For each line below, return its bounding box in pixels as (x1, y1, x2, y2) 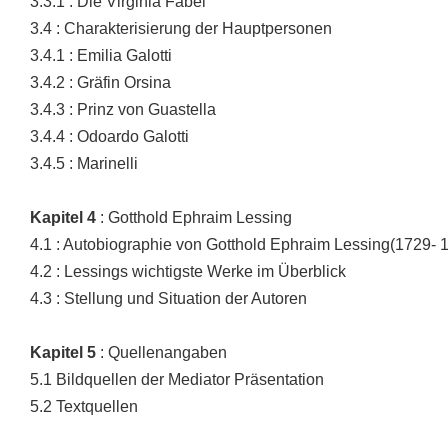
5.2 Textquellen (30, 398, 138, 415)
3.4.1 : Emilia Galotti (30, 47, 172, 64)
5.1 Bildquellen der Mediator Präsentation (30, 371, 324, 388)
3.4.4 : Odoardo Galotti (30, 128, 189, 145)
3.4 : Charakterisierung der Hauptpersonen (30, 20, 332, 37)
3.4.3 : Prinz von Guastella (30, 101, 216, 118)
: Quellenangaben (100, 344, 227, 361)
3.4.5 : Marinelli (30, 155, 138, 172)
